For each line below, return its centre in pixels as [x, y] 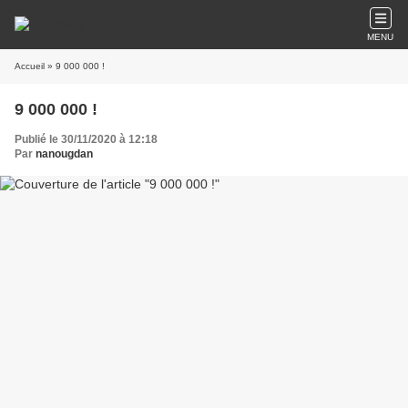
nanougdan [64, 154]
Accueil [30, 66]
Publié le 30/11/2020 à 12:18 [86, 139]
